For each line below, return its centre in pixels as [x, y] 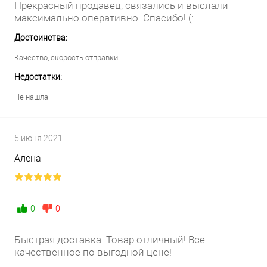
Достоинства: [41, 37]
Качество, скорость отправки [66, 57]
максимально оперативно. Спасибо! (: [104, 18]
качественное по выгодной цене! [93, 252]
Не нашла [31, 97]
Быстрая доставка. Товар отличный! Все [110, 239]
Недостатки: [38, 77]
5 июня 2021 [38, 138]
